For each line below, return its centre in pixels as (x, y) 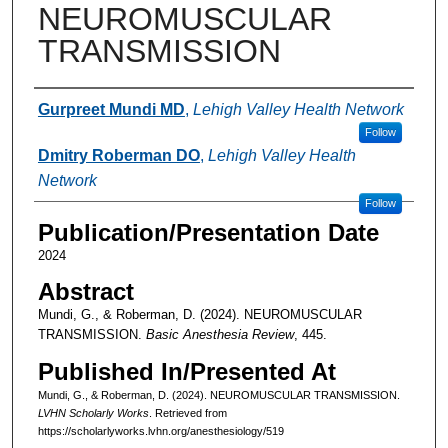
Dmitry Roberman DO (118, 155)
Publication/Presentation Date (208, 232)
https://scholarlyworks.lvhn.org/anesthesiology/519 (160, 430)
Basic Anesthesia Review (219, 334)
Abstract (85, 291)
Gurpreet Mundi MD (111, 109)
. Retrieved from (187, 412)
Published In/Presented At (186, 371)
